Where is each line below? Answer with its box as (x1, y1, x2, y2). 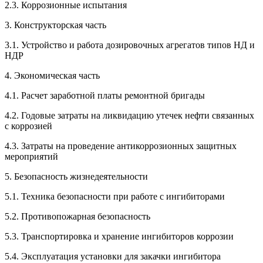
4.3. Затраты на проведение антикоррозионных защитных (5, 141, 237, 151)
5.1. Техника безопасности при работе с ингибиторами (5, 191, 241, 202)
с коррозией (5, 121, 52, 131)
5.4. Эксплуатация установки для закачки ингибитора (5, 251, 242, 262)
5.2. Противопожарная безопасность (5, 211, 169, 222)
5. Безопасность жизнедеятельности (5, 171, 169, 182)
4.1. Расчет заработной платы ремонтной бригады (5, 90, 217, 101)
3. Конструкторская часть (5, 20, 120, 31)
